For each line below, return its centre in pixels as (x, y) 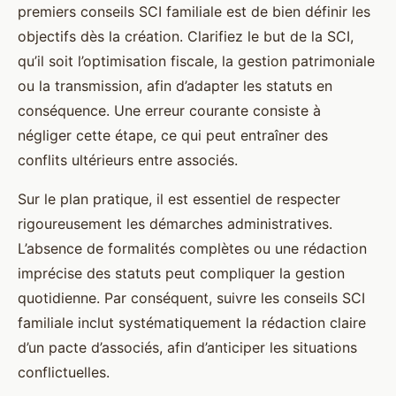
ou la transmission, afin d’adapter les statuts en (175, 86)
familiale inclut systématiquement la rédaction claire (192, 323)
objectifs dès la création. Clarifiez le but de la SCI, (186, 37)
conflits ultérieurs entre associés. (128, 160)
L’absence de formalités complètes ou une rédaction (192, 249)
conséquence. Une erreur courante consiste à (169, 111)
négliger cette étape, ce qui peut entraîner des (173, 136)
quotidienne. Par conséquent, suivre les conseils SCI (191, 298)
